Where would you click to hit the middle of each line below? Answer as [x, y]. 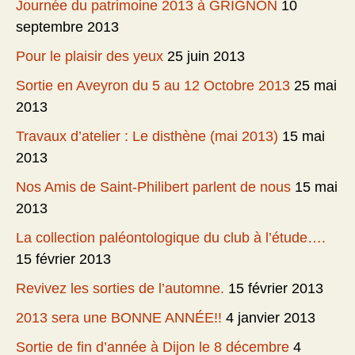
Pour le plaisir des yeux [90, 56]
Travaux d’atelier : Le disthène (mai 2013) [147, 136]
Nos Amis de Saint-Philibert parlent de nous [153, 187]
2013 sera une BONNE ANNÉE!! [119, 317]
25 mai [315, 85]
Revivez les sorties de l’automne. [120, 288]
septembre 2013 [67, 27]
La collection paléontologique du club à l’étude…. [171, 237]
